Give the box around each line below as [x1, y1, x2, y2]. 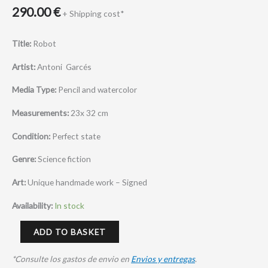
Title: [12, 38, 31, 48]
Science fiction [36, 154, 91, 165]
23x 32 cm [69, 107, 108, 118]
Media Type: [12, 84, 58, 95]
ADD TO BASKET [33, 227, 106, 237]
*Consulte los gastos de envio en [12, 253, 131, 264]
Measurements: [12, 107, 69, 118]
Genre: [12, 154, 36, 165]
